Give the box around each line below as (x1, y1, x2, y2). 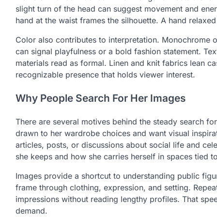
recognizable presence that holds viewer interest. (15, 70, 195, 80)
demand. (15, 205, 47, 216)
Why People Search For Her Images (15, 92, 186, 105)
